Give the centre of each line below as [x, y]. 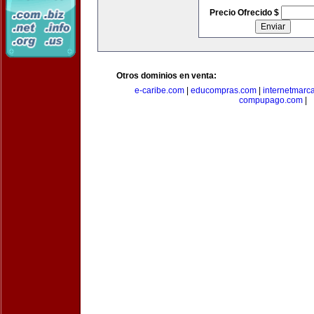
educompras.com [223, 90]
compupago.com [271, 100]
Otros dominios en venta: [166, 76]
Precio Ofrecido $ [245, 13]
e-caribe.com [159, 90]
